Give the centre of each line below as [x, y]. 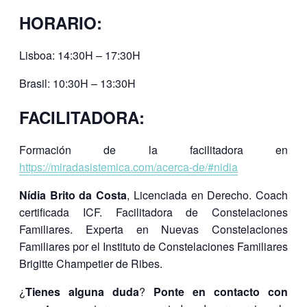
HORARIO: [61, 22]
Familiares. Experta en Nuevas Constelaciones [153, 229]
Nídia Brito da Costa [73, 195]
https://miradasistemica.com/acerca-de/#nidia [128, 167]
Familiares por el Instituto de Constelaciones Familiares [153, 246]
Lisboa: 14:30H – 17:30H [80, 55]
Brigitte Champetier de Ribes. [91, 263]
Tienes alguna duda [82, 291]
